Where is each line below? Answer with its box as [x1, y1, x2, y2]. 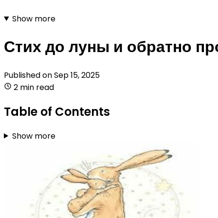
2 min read [14, 81, 54, 93]
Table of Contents [4, 103, 110, 120]
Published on [4, 69, 54, 81]
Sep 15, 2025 [54, 69, 100, 81]
